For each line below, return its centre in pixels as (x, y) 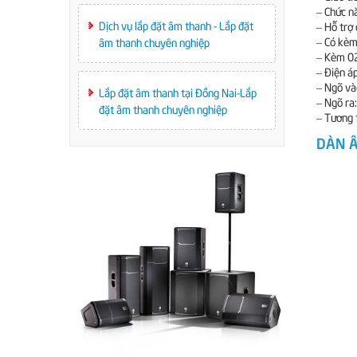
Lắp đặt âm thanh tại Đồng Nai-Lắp (178, 92)
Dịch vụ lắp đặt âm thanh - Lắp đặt (176, 25)
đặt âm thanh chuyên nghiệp (163, 109)
